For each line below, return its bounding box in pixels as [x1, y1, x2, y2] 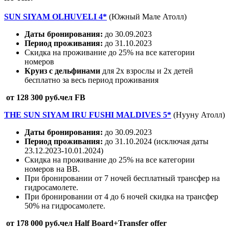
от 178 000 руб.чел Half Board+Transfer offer [4, 219, 167, 228]
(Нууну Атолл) [173, 110, 225, 120]
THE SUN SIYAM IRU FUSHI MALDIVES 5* [4, 110, 171, 120]
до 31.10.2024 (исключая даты [103, 137, 209, 146]
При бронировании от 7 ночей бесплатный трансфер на [25, 174, 220, 183]
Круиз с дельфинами [25, 66, 102, 76]
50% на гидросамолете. [25, 201, 105, 211]
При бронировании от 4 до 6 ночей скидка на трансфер [25, 192, 218, 201]
